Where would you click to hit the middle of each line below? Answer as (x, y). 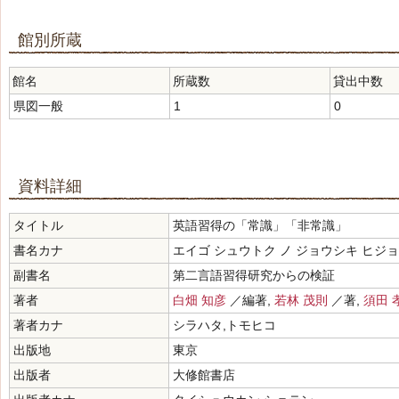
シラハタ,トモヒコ (224, 325)
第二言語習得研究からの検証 (254, 275)
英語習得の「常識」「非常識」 (260, 225)
